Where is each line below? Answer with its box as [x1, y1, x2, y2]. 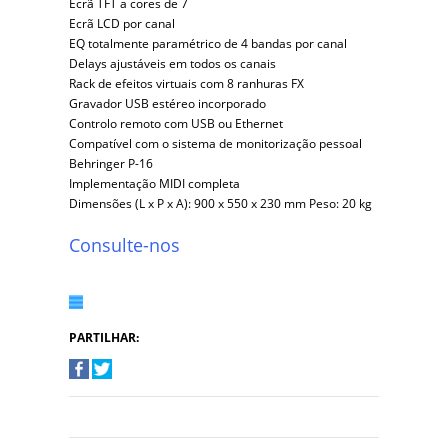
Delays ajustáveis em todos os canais [69, 55, 276, 72]
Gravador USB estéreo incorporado [69, 95, 266, 112]
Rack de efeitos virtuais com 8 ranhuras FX [69, 75, 304, 92]
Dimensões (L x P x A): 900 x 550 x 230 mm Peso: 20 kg [69, 195, 372, 212]
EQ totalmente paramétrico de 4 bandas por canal [69, 35, 347, 52]
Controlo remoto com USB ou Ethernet [69, 115, 283, 132]
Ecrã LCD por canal [69, 15, 175, 32]
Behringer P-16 [69, 155, 153, 172]
